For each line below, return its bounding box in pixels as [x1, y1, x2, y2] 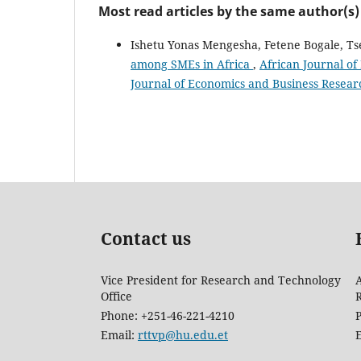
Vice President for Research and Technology [101, 272, 341, 288]
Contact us [101, 227, 191, 251]
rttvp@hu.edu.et [138, 326, 228, 342]
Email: [101, 326, 138, 342]
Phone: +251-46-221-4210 [101, 307, 234, 323]
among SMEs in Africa [131, 56, 253, 72]
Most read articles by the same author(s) [98, 2, 359, 20]
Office [101, 288, 132, 304]
